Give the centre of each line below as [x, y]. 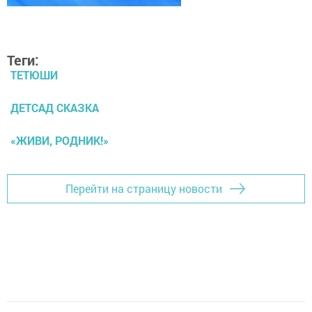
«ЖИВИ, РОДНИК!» [60, 140]
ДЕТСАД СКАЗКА [55, 107]
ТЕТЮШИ [34, 75]
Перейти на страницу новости [144, 189]
